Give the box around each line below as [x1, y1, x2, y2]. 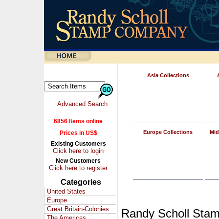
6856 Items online [54, 118, 103, 125]
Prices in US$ [59, 130, 97, 136]
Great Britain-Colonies [47, 205, 109, 213]
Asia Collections [147, 72, 189, 78]
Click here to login [53, 147, 104, 154]
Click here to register [49, 164, 108, 172]
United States [47, 188, 86, 195]
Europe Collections [143, 129, 193, 135]
